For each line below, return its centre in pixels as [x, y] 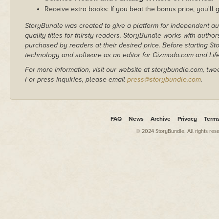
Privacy [187, 119]
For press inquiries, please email [76, 79]
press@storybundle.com [164, 79]
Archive [160, 119]
